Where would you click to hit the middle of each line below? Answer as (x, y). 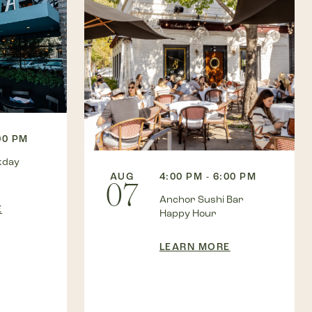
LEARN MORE (195, 247)
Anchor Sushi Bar (201, 200)
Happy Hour (188, 214)
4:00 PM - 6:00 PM (208, 177)
